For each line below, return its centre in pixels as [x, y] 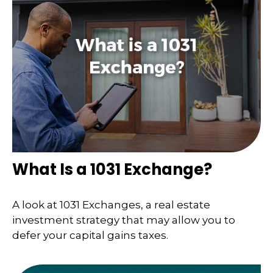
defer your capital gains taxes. [90, 235]
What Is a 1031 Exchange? [112, 170]
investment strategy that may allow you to [124, 220]
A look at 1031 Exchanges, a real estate [111, 204]
